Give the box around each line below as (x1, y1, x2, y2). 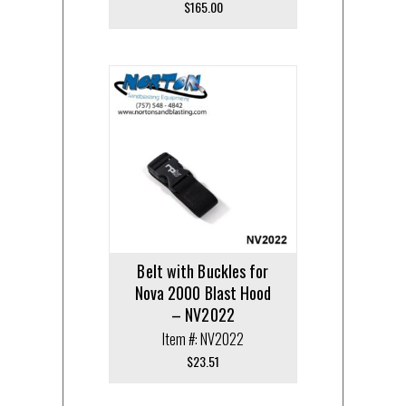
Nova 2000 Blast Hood (134, 280, 272, 304)
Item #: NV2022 (162, 327, 244, 350)
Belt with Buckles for (137, 258, 269, 283)
